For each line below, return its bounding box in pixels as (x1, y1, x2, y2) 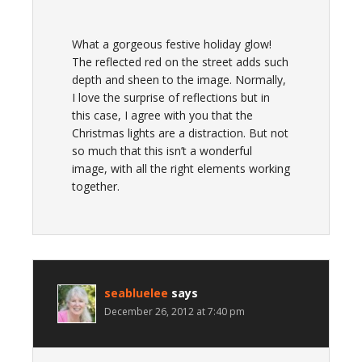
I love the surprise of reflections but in (72, 90, 270, 105)
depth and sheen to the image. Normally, (72, 72, 286, 87)
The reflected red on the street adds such (72, 54, 288, 69)
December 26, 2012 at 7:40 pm (104, 305, 245, 318)
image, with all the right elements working (72, 161, 290, 176)
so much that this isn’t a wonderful (72, 143, 252, 158)
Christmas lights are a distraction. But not (72, 125, 288, 141)
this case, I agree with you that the (72, 107, 253, 123)
